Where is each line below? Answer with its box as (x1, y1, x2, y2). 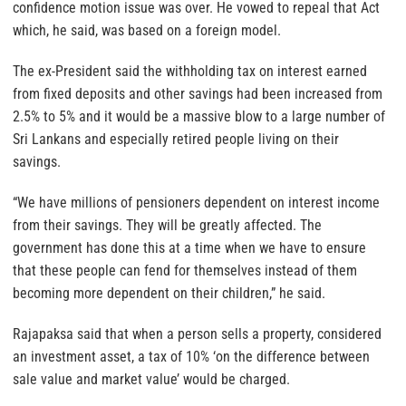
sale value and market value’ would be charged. (13, 371, 290, 389)
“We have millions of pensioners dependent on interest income (13, 194, 380, 212)
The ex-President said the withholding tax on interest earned (13, 63, 367, 81)
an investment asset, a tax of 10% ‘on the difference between (13, 348, 370, 366)
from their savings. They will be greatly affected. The (13, 217, 322, 235)
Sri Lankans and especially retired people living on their (13, 130, 339, 149)
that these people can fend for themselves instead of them (13, 262, 357, 280)
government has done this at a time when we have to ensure (13, 239, 366, 257)
